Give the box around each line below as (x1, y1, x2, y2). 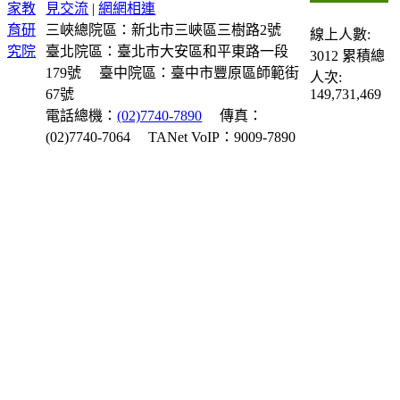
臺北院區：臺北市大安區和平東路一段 (46, 43, 289, 59)
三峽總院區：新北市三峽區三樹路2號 (46, 21, 282, 37)
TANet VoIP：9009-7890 (148, 129, 296, 145)
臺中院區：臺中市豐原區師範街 (99, 64, 300, 80)
